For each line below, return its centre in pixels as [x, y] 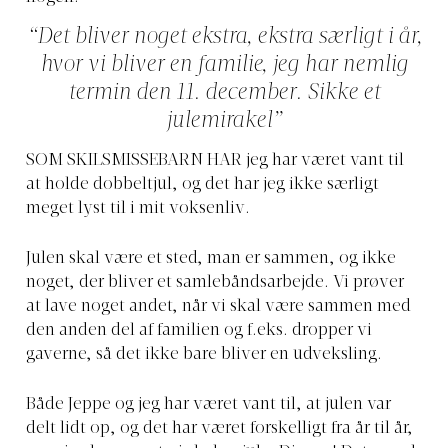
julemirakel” [224, 121]
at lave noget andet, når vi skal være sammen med [218, 306]
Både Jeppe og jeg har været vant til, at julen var [208, 405]
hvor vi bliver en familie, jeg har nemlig [224, 65]
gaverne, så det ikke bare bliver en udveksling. [204, 354]
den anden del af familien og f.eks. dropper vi [199, 330]
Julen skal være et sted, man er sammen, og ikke [211, 258]
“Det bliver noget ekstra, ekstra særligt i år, [224, 37]
